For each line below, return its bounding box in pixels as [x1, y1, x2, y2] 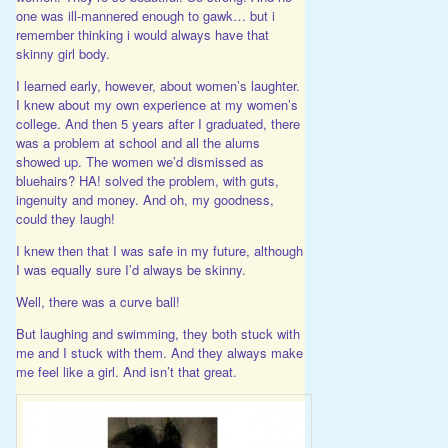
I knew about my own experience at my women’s [15, 94, 298, 114]
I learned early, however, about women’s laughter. [15, 75, 300, 95]
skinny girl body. [15, 43, 110, 63]
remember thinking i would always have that [15, 24, 269, 44]
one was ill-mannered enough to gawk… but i [15, 5, 275, 25]
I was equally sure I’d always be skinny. [15, 259, 246, 279]
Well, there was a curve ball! [15, 291, 180, 311]
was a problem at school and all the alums [15, 132, 260, 152]
